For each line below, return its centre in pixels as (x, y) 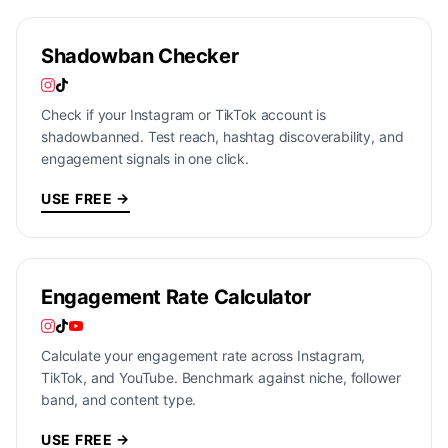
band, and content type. (119, 399)
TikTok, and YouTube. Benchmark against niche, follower (221, 377)
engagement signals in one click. (145, 158)
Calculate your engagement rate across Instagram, (203, 355)
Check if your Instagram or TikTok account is (183, 114)
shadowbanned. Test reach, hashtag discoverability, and (222, 136)
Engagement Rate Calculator (176, 297)
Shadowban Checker (140, 56)
